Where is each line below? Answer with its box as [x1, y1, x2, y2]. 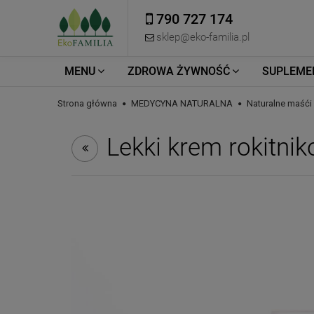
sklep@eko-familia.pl [156, 31, 250, 43]
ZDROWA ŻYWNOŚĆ [128, 64, 230, 78]
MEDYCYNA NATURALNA [131, 98, 233, 109]
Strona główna [57, 98, 117, 109]
